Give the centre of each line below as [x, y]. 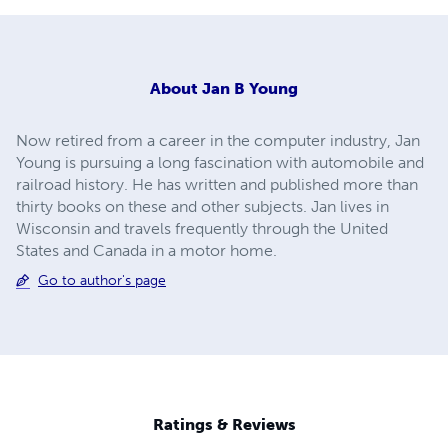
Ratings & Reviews [224, 425]
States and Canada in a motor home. [146, 250]
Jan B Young [250, 88]
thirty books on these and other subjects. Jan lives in [202, 206]
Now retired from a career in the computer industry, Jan [218, 140]
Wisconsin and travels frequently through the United [202, 228]
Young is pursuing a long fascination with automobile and [220, 162]
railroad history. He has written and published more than [217, 184]
